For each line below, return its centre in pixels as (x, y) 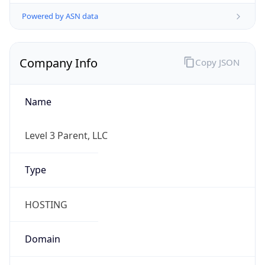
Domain (42, 239)
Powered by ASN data (60, 16)
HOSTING (46, 204)
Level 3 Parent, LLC (66, 136)
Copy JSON (217, 62)
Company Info (59, 63)
